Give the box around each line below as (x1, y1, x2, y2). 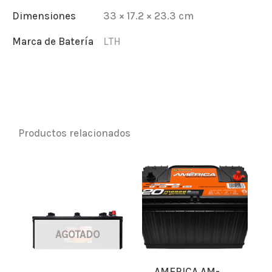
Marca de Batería (12, 35, 93, 48)
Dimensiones (12, 10, 76, 22)
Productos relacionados (18, 126, 131, 139)
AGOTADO (55, 228, 100, 240)
